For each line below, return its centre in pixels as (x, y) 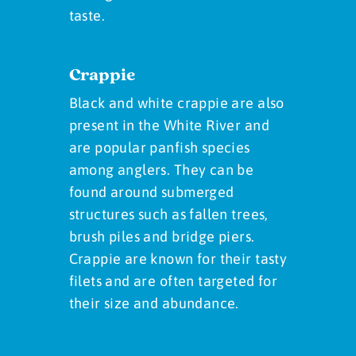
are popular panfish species (159, 148)
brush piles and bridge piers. (162, 237)
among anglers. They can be (161, 170)
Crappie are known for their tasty (178, 259)
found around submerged (151, 192)
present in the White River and (169, 126)
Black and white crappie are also (176, 103)
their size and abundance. (154, 304)
